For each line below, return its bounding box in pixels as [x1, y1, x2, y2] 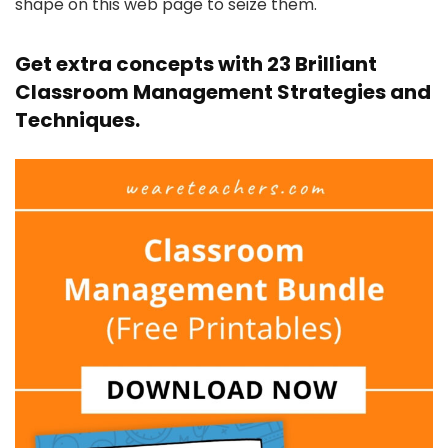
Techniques [15, 106, 135, 134]
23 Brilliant [267, 50, 377, 78]
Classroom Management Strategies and [15, 78, 431, 106]
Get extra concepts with [15, 50, 267, 78]
